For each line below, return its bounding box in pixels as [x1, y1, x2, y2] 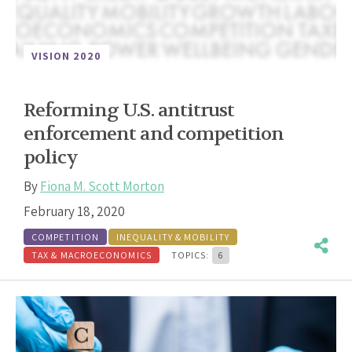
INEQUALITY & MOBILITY [116, 231, 229, 244]
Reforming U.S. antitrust [24, 98, 234, 123]
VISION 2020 [31, 49, 101, 64]
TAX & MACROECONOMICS [31, 249, 152, 262]
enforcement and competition [24, 122, 284, 147]
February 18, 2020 [24, 203, 125, 221]
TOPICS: [170, 249, 212, 262]
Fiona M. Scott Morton [40, 178, 164, 196]
